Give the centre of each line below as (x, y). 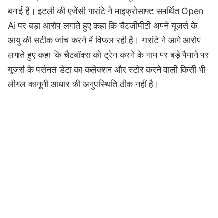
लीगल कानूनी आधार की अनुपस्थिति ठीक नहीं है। (83, 84)
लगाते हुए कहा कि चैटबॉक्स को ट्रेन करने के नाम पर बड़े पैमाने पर (108, 55)
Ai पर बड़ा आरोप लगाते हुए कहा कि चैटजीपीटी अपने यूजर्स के (102, 26)
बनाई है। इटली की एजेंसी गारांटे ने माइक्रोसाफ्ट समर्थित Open (106, 11)
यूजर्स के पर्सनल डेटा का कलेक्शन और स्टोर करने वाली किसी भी (107, 70)
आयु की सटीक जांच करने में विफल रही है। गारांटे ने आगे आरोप (104, 40)
